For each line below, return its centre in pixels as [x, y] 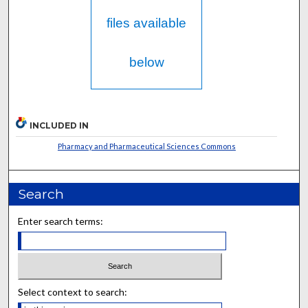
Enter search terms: [61, 221]
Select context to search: [73, 291]
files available [147, 23]
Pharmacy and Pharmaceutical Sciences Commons [146, 146]
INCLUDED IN [59, 126]
